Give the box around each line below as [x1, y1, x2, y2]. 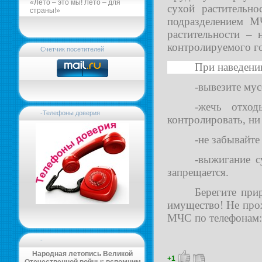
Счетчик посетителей [40, 46, 104, 53]
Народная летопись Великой [32, 250, 133, 258]
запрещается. [167, 166, 229, 179]
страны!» [30, 6, 60, 15]
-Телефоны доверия [40, 109, 100, 116]
